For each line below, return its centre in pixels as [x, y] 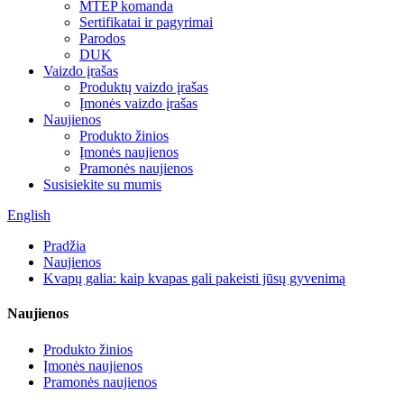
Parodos [102, 38]
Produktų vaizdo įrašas [144, 87]
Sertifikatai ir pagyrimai [146, 22]
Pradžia [64, 246]
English [29, 215]
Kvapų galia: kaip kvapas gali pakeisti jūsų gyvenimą [194, 278]
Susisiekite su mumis [102, 184]
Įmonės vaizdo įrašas [138, 103]
